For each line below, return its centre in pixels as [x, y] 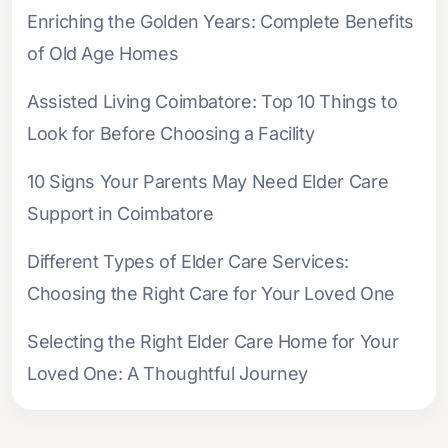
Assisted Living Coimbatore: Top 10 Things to [212, 101]
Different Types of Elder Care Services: [188, 261]
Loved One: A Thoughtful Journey [167, 373]
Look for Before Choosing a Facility [171, 133]
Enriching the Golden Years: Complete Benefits [220, 21]
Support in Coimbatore [120, 213]
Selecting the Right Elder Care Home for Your [213, 341]
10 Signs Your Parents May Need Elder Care [208, 181]
